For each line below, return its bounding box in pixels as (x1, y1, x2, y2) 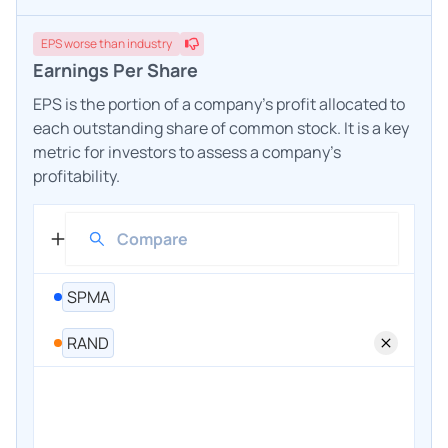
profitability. (33, 164, 120, 187)
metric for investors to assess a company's (33, 140, 341, 163)
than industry (99, 34, 172, 52)
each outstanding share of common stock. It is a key (33, 116, 409, 139)
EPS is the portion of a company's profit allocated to (33, 92, 405, 115)
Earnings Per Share (33, 57, 198, 82)
